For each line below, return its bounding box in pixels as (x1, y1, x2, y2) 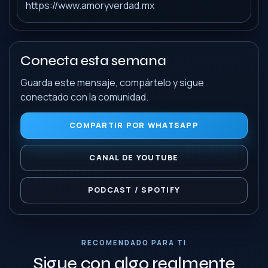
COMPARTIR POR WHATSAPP (69, 120, 199, 131)
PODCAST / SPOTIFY (87, 185, 181, 196)
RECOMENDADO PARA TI (81, 238, 187, 248)
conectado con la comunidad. (20, 90, 148, 104)
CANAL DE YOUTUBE (89, 153, 179, 163)
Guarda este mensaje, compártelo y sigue (20, 76, 204, 90)
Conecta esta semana (20, 52, 166, 70)
